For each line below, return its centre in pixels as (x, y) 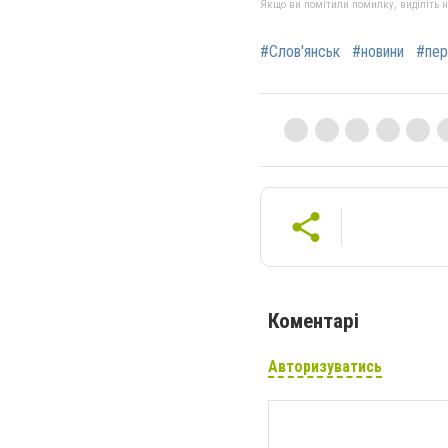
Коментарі (313, 320)
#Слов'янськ (300, 51)
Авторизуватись (325, 366)
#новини (378, 51)
